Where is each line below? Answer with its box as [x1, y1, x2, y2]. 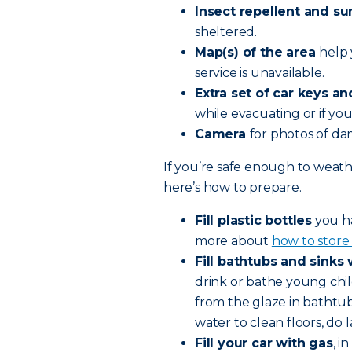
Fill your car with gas [195, 335, 333, 350]
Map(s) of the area [195, 45, 320, 60]
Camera [195, 126, 250, 141]
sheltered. [195, 24, 258, 39]
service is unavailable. [195, 65, 324, 80]
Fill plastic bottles [195, 213, 312, 228]
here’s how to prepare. [163, 180, 302, 195]
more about [195, 233, 272, 248]
